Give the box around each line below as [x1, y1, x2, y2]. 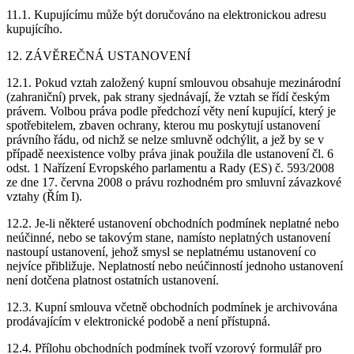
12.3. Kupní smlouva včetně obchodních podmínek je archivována [6, 300, 337, 314]
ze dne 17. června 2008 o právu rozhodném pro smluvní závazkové [6, 175, 341, 190]
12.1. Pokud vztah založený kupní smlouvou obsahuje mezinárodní [6, 76, 341, 90]
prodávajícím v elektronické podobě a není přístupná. [6, 314, 270, 329]
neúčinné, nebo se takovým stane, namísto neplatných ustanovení [6, 231, 330, 245]
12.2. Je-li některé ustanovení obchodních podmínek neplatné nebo [6, 217, 339, 231]
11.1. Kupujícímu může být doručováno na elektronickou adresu [6, 8, 326, 22]
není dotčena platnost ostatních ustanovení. [6, 273, 219, 288]
